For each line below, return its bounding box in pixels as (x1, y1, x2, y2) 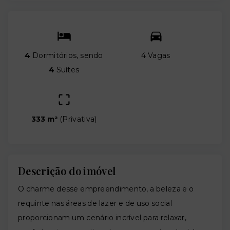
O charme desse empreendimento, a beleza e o (18, 184, 194, 194)
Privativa (62, 114, 95, 124)
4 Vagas (141, 51, 170, 61)
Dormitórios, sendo (30, 51, 103, 61)
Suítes (54, 65, 80, 75)
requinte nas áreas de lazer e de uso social (18, 199, 172, 208)
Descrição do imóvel (18, 164, 116, 178)
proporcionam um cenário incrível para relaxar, (18, 213, 187, 223)
